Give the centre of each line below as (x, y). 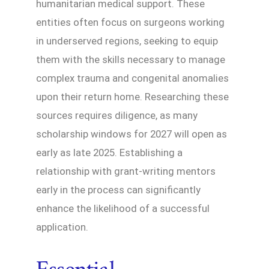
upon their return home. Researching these (132, 96)
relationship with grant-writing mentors (126, 171)
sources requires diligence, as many (117, 115)
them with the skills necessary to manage (131, 59)
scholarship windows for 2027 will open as (131, 134)
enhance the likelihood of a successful (123, 208)
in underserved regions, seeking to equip (127, 41)
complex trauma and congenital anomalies (132, 78)
